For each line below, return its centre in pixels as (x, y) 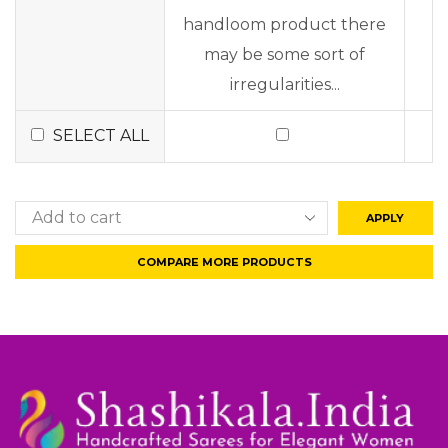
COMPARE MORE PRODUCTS (224, 261)
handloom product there (284, 24)
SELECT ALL (101, 135)
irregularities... (284, 84)
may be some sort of (284, 54)
